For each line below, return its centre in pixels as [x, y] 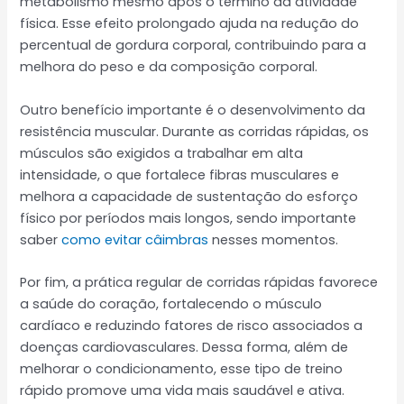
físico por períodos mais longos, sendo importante [188, 218]
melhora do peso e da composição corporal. [169, 67]
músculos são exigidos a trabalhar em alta [162, 153]
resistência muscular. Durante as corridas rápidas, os [195, 131]
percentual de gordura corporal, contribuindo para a [193, 46]
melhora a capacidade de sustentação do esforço [189, 196]
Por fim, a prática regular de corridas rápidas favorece [199, 282]
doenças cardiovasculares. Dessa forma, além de [184, 347]
